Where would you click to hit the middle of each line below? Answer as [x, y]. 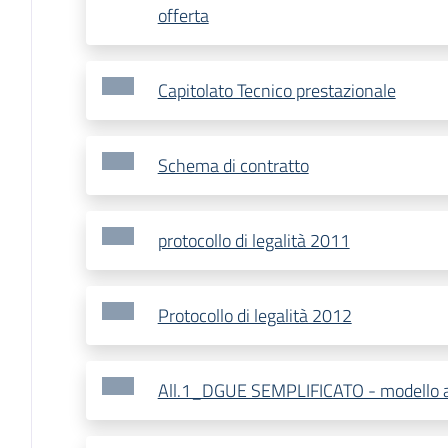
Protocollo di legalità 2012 [254, 316]
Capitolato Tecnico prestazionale [276, 91]
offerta [183, 16]
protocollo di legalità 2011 [253, 241]
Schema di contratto [233, 166]
